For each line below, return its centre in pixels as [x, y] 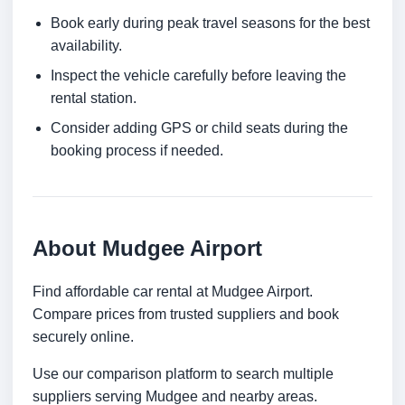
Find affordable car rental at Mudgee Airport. [173, 292]
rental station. [94, 99]
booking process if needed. [137, 151]
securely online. [83, 337]
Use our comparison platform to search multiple [183, 374]
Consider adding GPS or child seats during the [199, 128]
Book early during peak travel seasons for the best [210, 24]
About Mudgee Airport [147, 249]
